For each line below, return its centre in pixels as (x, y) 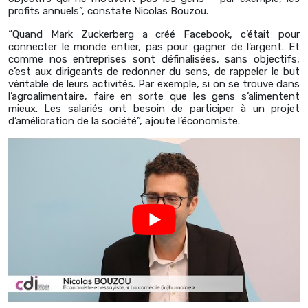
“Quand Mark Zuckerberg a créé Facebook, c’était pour (154, 35)
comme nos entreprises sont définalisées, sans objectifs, (154, 59)
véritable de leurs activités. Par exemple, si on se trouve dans (154, 84)
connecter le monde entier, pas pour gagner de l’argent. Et (154, 47)
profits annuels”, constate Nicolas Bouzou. (108, 11)
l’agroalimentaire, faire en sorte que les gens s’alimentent (154, 97)
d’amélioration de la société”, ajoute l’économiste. (124, 121)
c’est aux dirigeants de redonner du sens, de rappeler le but (154, 72)
